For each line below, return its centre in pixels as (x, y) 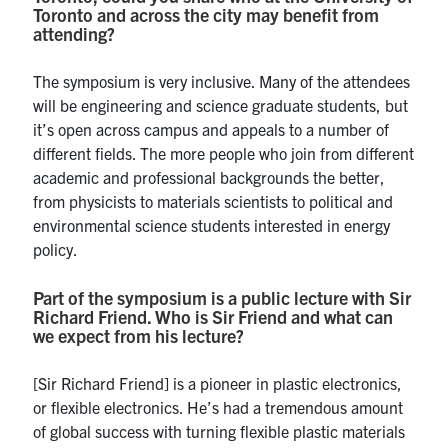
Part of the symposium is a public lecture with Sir (222, 297)
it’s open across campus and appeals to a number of (211, 128)
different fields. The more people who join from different (224, 152)
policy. (56, 248)
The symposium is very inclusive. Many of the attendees (222, 80)
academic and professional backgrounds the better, (209, 176)
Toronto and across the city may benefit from (206, 14)
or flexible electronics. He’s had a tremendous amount (218, 406)
